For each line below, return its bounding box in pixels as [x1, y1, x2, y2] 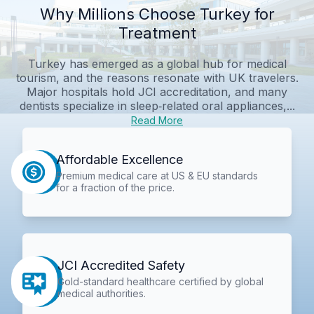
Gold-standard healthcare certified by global [57, 275, 264, 288]
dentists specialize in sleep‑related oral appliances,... [19, 98, 295, 113]
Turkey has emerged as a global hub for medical [27, 56, 287, 71]
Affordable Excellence [55, 151, 183, 167]
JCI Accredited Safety [57, 258, 186, 273]
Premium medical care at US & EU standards [55, 169, 258, 182]
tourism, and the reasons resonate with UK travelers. [15, 70, 299, 85]
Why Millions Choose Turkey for [39, 4, 275, 23]
